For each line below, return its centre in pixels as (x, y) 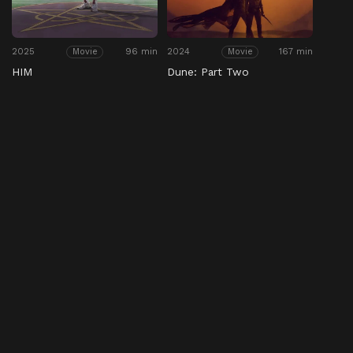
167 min (296, 52)
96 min (142, 52)
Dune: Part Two (208, 72)
